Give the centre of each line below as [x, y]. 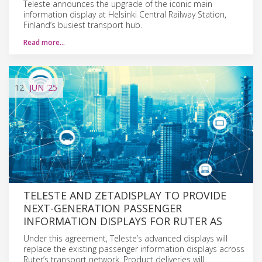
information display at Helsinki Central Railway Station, [125, 14]
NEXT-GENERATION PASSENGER [103, 208]
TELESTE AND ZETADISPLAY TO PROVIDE [125, 195]
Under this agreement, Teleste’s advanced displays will [125, 238]
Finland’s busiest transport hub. [83, 25]
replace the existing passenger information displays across [134, 249]
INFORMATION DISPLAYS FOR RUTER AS [123, 221]
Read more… [44, 42]
